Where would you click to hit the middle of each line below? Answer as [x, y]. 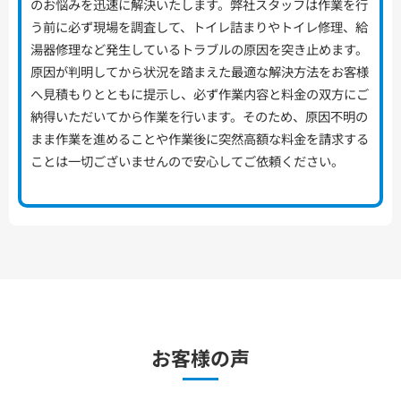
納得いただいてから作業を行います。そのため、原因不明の [199, 116]
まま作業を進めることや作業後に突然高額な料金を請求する [200, 139]
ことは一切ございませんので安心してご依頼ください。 [187, 161]
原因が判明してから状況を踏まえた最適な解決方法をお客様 [200, 72]
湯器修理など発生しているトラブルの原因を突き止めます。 [199, 49]
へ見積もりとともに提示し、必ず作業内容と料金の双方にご [200, 94]
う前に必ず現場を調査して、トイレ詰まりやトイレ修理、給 [199, 27]
